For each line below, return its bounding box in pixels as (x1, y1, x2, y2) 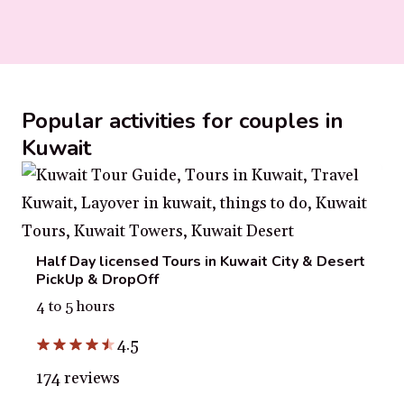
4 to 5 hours (36, 298, 115, 317)
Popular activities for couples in (22, 106, 344, 136)
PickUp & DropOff (36, 270, 159, 290)
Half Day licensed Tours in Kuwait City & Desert (36, 252, 365, 272)
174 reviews (36, 367, 120, 389)
